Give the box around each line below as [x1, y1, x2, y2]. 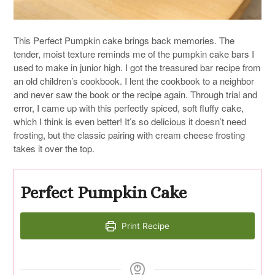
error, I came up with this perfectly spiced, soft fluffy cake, [14, 101, 244, 114]
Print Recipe [119, 221, 170, 231]
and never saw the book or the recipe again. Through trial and [14, 87, 257, 101]
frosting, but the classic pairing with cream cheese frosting [14, 128, 245, 141]
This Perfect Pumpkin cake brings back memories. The [14, 33, 234, 47]
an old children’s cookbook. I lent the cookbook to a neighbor [14, 74, 254, 87]
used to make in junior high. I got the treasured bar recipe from [14, 60, 261, 74]
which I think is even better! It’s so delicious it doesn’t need [14, 114, 246, 128]
